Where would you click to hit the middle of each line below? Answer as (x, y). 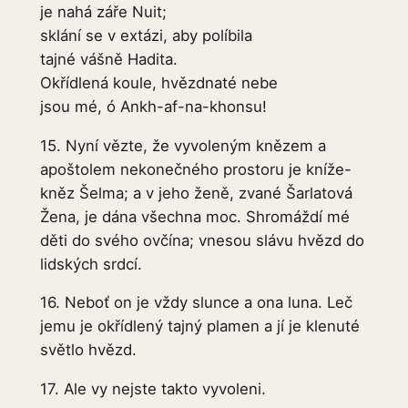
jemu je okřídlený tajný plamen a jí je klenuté (199, 326)
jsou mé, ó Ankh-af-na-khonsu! (153, 106)
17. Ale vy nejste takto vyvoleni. (153, 389)
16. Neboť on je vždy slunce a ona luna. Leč (196, 303)
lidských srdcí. (91, 264)
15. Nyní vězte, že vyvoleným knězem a (183, 145)
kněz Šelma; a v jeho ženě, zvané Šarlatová (196, 193)
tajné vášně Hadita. (108, 59)
